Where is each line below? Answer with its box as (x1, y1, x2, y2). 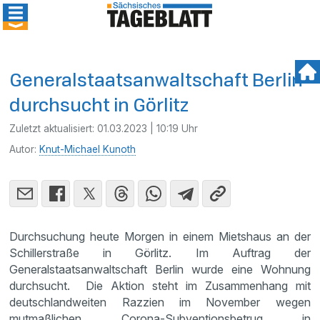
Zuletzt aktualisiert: (9, 123, 98, 134)
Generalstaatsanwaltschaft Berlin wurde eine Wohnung (9, 262, 311, 276)
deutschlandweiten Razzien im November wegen (9, 295, 311, 309)
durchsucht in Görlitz (9, 92, 189, 117)
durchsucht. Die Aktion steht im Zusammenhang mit (9, 279, 311, 293)
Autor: (9, 144, 40, 155)
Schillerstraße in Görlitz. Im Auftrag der (9, 246, 311, 260)
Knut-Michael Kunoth (39, 144, 136, 155)
